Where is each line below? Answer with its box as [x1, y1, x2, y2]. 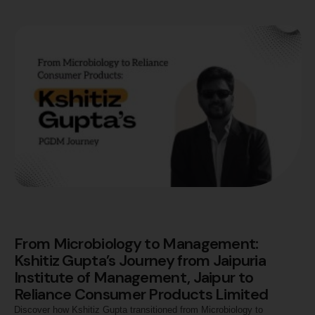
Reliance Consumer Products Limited [14, 284, 269, 305]
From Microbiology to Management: [14, 233, 259, 255]
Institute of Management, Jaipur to [14, 267, 254, 288]
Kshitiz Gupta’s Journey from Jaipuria [14, 250, 266, 271]
